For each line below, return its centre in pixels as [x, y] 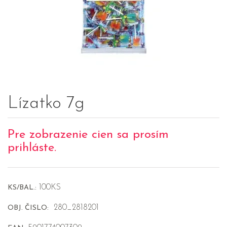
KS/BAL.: [22, 188]
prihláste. [32, 148]
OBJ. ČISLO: [28, 208]
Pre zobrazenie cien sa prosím [88, 135]
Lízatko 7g [46, 104]
